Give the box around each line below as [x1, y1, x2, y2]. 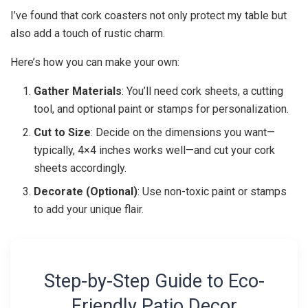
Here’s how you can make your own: [10, 56, 179, 69]
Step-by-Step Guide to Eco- [43, 269, 265, 292]
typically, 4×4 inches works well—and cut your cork [34, 144, 276, 157]
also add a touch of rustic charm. [10, 27, 165, 41]
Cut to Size [34, 126, 91, 140]
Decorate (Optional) [34, 185, 138, 199]
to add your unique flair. [34, 203, 144, 217]
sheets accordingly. [34, 162, 127, 175]
